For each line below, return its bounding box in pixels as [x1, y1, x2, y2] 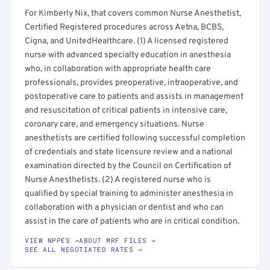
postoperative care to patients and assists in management [25, 92, 243, 102]
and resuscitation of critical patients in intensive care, [25, 105, 227, 116]
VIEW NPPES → [25, 236, 79, 245]
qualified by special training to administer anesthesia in [25, 189, 233, 199]
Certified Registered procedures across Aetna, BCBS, [25, 22, 224, 33]
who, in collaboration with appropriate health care [25, 64, 211, 74]
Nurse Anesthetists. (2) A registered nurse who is [25, 175, 211, 185]
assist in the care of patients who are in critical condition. [25, 216, 239, 227]
